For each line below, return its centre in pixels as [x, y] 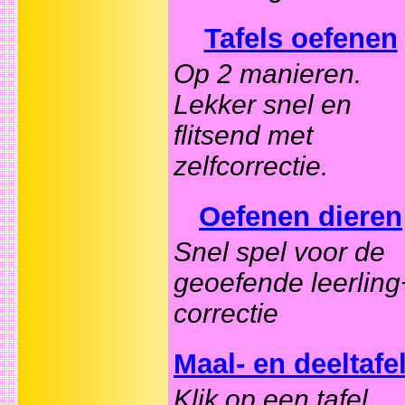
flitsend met [243, 136]
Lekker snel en [263, 105]
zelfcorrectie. [251, 166]
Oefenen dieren [301, 217]
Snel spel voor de [279, 252]
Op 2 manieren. [268, 74]
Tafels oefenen [301, 39]
